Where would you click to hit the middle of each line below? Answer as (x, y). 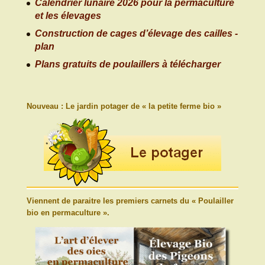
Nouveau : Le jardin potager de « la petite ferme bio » (124, 106)
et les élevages (68, 16)
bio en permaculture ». (68, 212)
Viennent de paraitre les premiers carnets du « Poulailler (130, 201)
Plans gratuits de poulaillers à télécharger (127, 64)
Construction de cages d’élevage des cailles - (136, 34)
